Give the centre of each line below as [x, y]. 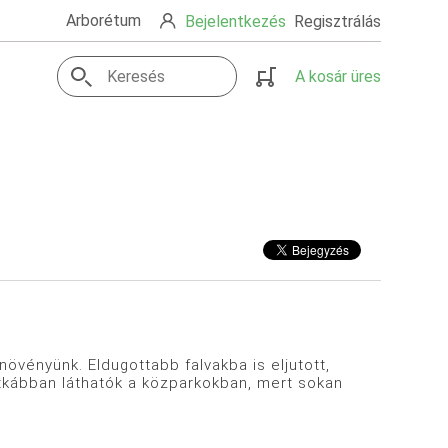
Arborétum [103, 21]
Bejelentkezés [235, 21]
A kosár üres [337, 77]
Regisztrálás [337, 21]
